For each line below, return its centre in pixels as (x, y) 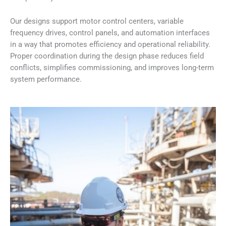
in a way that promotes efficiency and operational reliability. (110, 44)
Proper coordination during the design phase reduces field (107, 56)
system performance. (46, 79)
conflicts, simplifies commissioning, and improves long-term (112, 67)
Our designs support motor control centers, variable (97, 21)
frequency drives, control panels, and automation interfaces (110, 33)
